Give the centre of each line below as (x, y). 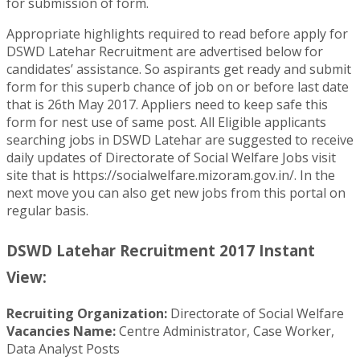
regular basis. (47, 211)
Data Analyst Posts (63, 349)
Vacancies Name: (61, 331)
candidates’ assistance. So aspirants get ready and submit (179, 70)
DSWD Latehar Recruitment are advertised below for (165, 52)
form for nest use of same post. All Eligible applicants (166, 123)
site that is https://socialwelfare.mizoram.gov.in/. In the (171, 176)
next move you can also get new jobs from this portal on (176, 193)
